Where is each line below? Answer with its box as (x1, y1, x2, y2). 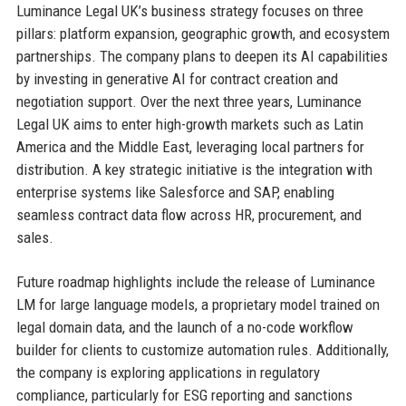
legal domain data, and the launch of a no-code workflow (15, 317, 353, 336)
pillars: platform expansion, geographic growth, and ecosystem (15, 24, 390, 43)
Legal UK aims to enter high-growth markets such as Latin (15, 114, 363, 133)
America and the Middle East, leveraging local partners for (15, 137, 364, 156)
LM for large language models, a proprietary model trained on (15, 295, 380, 314)
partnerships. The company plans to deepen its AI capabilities (15, 46, 388, 65)
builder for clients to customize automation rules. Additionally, (15, 340, 389, 359)
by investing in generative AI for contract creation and (15, 69, 338, 88)
